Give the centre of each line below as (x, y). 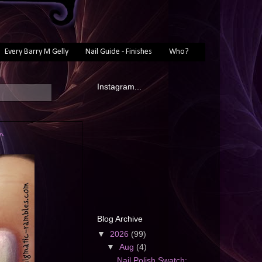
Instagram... (119, 87)
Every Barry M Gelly (36, 51)
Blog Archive (120, 219)
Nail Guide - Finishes (118, 51)
